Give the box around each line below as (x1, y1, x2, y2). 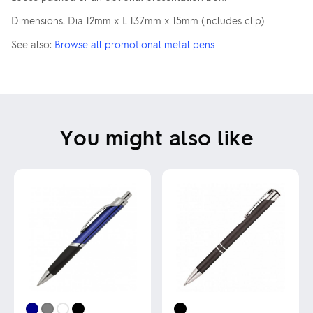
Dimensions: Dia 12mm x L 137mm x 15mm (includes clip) (11, 14, 264, 27)
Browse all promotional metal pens (54, 38, 214, 50)
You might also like (59, 123, 254, 150)
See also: (11, 38, 54, 50)
